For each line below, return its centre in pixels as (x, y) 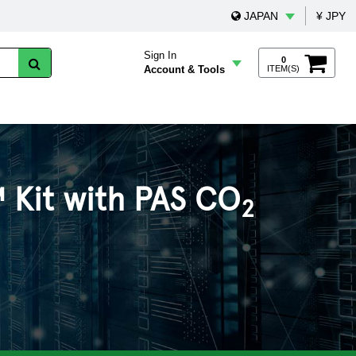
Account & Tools (184, 70)
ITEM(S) (283, 68)
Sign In (160, 55)
